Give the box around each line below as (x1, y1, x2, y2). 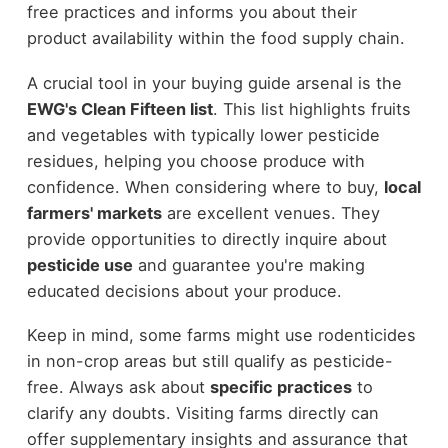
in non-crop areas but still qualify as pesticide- (26, 351, 393, 372)
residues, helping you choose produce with (26, 150, 365, 171)
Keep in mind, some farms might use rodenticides (26, 325, 416, 346)
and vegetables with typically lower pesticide (26, 124, 380, 145)
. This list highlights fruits (212, 98, 411, 119)
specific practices (209, 377, 352, 398)
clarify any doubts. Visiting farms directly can (26, 403, 379, 424)
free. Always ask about (26, 377, 210, 398)
